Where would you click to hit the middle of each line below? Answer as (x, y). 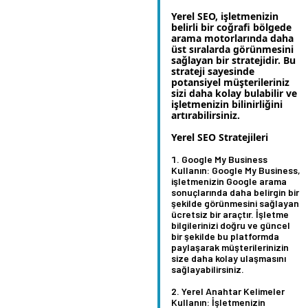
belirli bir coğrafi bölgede (231, 27)
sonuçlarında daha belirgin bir (235, 192)
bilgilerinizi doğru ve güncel (231, 225)
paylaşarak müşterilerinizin (230, 247)
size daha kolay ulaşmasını (229, 258)
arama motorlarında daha (232, 38)
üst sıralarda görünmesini (232, 49)
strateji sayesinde (213, 71)
